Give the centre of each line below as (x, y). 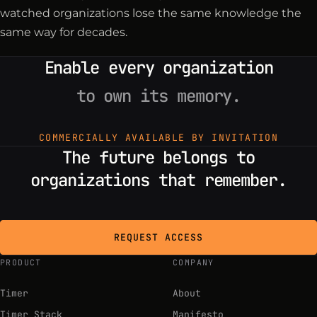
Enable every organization (158, 67)
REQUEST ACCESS (158, 237)
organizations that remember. (158, 180)
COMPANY (194, 262)
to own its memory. (158, 96)
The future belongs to (158, 157)
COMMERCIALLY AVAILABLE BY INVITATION (158, 137)
